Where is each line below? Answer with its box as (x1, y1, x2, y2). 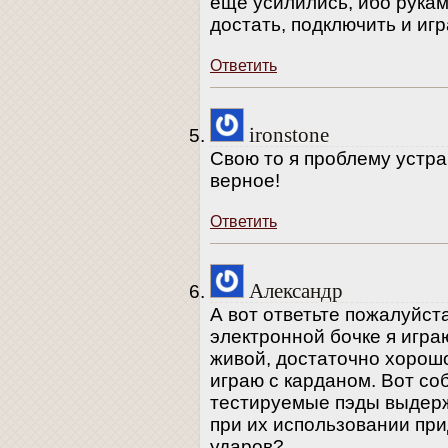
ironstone (249, 124, 329, 146)
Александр (249, 280, 343, 302)
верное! (210, 169, 280, 191)
